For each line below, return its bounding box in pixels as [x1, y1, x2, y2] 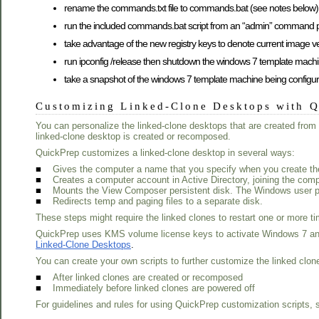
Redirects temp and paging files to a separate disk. [53, 195, 263, 206]
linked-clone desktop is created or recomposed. [36, 130, 231, 142]
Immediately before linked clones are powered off [53, 282, 255, 293]
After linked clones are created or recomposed [53, 271, 243, 283]
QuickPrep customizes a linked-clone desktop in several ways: [36, 147, 295, 158]
